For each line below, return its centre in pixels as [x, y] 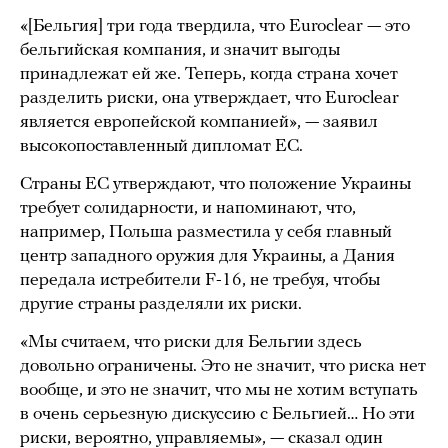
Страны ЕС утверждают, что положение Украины [215, 184]
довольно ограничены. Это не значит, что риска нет [223, 366]
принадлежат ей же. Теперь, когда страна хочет [209, 74]
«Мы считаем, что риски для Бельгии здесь [191, 342]
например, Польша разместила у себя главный [206, 232]
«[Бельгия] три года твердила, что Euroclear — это [215, 26]
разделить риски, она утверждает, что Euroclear [209, 98]
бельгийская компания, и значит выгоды [180, 50]
